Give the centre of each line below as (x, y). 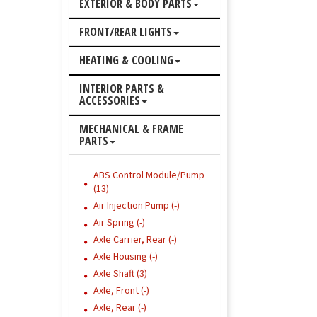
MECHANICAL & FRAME (131, 129)
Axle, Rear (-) (120, 308)
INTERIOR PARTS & (122, 88)
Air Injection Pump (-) (137, 206)
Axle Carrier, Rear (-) (135, 240)
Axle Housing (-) (126, 257)
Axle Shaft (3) (120, 274)
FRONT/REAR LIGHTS (126, 32)
